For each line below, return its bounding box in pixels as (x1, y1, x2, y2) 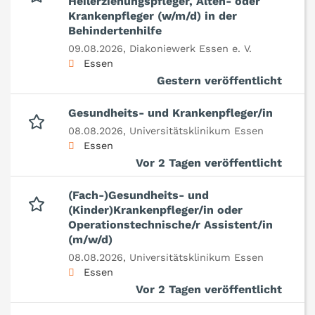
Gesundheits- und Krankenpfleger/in (68, 106, 273, 120)
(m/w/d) (68, 233, 112, 247)
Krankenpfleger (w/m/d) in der (68, 9, 237, 23)
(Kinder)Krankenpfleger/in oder (68, 203, 243, 217)
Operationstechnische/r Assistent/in (68, 218, 273, 232)
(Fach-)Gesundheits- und (68, 188, 209, 202)
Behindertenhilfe (68, 24, 162, 38)
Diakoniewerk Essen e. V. (129, 43, 252, 55)
